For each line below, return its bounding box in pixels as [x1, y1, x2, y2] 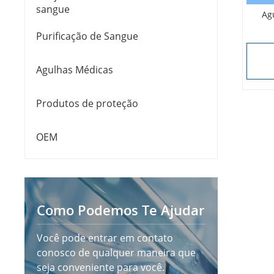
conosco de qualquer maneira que [37, 246, 196, 260]
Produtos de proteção [36, 97, 139, 111]
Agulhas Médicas [36, 63, 114, 77]
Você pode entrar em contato [37, 231, 174, 245]
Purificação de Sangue [36, 29, 139, 43]
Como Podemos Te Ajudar [37, 201, 205, 220]
